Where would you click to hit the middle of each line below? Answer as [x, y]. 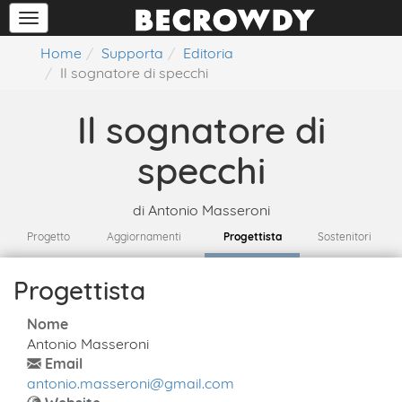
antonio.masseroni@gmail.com [131, 383]
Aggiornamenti [144, 236]
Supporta [132, 53]
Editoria [208, 53]
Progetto [48, 236]
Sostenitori [344, 236]
